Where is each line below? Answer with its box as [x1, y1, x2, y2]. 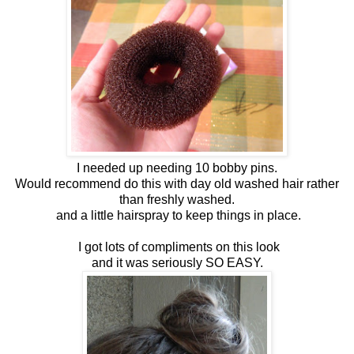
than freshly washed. [119, 192, 235, 206]
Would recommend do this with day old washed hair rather [15, 176, 339, 190]
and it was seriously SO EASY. [91, 255, 263, 269]
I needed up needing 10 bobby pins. [77, 160, 277, 175]
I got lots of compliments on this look [74, 239, 280, 254]
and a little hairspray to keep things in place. [53, 208, 301, 222]
